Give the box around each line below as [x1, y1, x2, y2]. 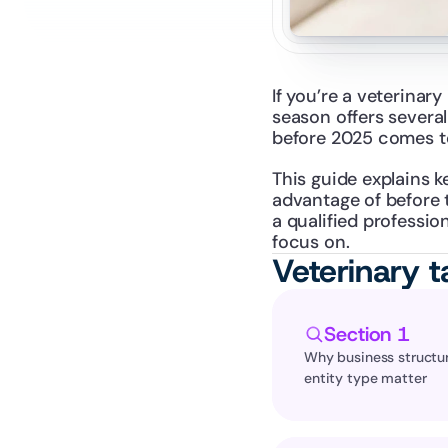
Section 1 [324, 321, 411, 347]
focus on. [272, 230, 350, 254]
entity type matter [304, 369, 427, 387]
